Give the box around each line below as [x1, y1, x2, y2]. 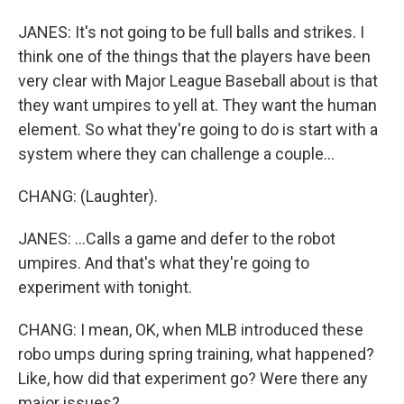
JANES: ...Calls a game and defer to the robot [18, 229, 335, 248]
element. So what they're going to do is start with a [18, 120, 378, 139]
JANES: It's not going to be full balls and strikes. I [18, 23, 364, 41]
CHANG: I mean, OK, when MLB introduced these [18, 320, 363, 339]
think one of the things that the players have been [18, 47, 371, 66]
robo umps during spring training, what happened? [18, 344, 374, 363]
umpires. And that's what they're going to [18, 253, 309, 272]
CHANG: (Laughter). [18, 187, 158, 206]
